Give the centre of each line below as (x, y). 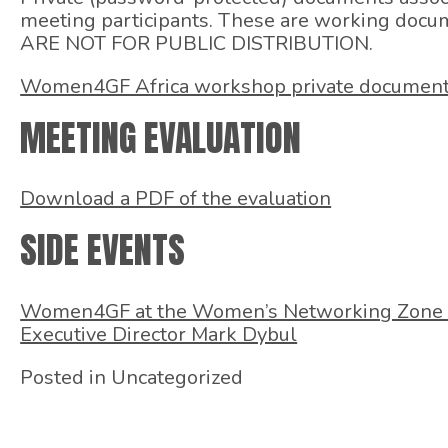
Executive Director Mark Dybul (159, 335)
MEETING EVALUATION (161, 137)
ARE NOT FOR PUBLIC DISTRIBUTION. (197, 43)
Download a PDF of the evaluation (176, 199)
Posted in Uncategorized (132, 378)
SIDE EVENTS (103, 250)
